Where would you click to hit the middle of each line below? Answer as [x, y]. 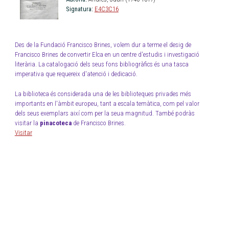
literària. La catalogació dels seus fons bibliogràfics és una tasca [101, 64]
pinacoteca [55, 123]
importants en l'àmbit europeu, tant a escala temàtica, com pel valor [107, 103]
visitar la [27, 123]
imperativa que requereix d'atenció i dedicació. [76, 74]
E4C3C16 [106, 9]
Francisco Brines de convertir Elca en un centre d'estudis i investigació [107, 55]
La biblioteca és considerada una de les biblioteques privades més [103, 94]
